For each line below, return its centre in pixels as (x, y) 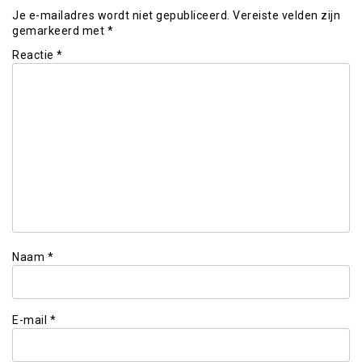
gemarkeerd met (60, 31)
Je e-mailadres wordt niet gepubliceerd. (121, 16)
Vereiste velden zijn (286, 16)
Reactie (34, 55)
